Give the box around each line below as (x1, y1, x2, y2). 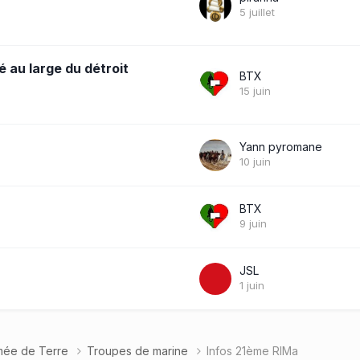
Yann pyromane (239, 139, 322, 153)
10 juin (239, 154, 271, 168)
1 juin (239, 278, 264, 292)
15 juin (239, 84, 271, 97)
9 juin (239, 216, 267, 230)
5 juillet (239, 5, 275, 18)
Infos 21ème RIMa (207, 343, 298, 358)
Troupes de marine (87, 343, 191, 358)
